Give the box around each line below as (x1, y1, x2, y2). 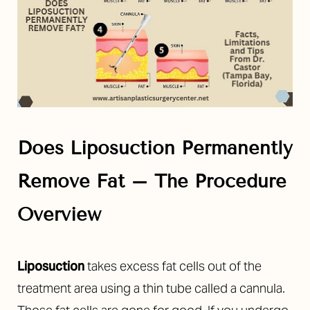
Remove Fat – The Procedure (17, 170, 286, 193)
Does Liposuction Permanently (17, 137, 293, 160)
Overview (17, 203, 101, 226)
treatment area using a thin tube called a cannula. (17, 280, 285, 297)
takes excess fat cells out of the (84, 258, 262, 275)
